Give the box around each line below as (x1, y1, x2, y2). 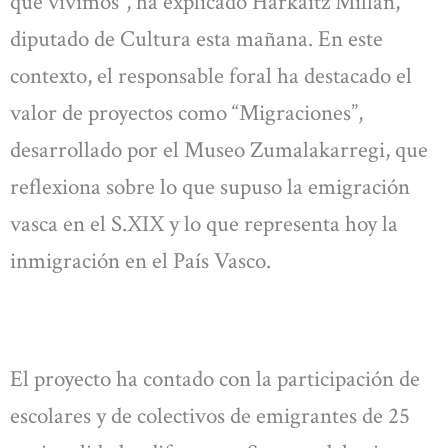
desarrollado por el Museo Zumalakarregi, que (10, 135, 428, 166)
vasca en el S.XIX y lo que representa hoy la (10, 209, 398, 240)
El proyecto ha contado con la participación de (10, 363, 420, 394)
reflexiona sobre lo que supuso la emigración (10, 172, 410, 203)
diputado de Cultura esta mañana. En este (10, 24, 383, 55)
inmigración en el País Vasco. (10, 246, 271, 277)
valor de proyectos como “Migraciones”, (10, 98, 363, 129)
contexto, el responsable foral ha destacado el (10, 61, 412, 92)
